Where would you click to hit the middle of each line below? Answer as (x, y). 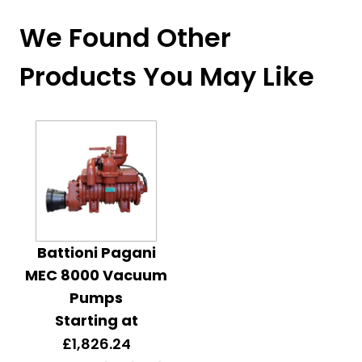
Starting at (96, 320)
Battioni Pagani (96, 253)
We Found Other (125, 38)
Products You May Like (167, 76)
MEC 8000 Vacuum (96, 275)
